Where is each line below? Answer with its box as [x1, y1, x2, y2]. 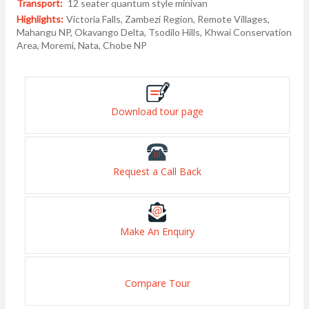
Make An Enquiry [120, 225, 195, 239]
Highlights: [17, 13, 63, 26]
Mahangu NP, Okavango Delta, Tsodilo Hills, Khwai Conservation [17, 26, 292, 39]
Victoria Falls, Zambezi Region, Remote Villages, [66, 13, 270, 26]
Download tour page [111, 105, 203, 119]
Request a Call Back [113, 165, 201, 179]
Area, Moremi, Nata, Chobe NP [17, 39, 147, 52]
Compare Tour [124, 277, 190, 290]
